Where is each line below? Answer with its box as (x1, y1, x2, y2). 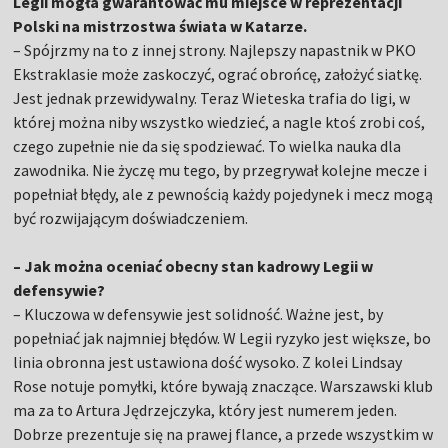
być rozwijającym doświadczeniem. (13, 208, 249, 229)
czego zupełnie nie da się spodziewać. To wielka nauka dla (13, 136, 402, 157)
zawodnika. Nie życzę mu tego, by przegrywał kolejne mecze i (13, 160, 428, 181)
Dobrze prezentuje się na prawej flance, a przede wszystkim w (13, 424, 434, 445)
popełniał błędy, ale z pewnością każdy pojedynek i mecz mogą (13, 184, 434, 205)
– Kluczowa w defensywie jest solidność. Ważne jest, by (13, 304, 384, 325)
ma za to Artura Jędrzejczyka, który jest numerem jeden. (13, 400, 398, 421)
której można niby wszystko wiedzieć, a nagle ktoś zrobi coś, (13, 112, 426, 133)
